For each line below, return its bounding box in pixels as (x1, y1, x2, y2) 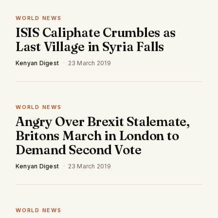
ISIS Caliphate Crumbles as (16, 25, 176, 40)
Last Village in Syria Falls (16, 39, 164, 54)
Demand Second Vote (16, 142, 142, 158)
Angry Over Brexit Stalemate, (16, 114, 190, 129)
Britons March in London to (16, 128, 179, 144)
